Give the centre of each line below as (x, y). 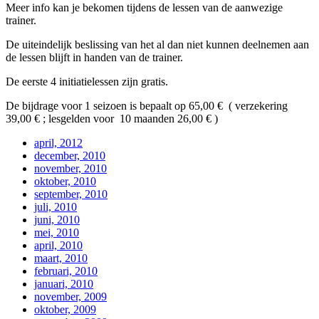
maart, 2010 (61, 258)
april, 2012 (58, 142)
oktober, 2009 (65, 309)
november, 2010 (70, 168)
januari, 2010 (64, 283)
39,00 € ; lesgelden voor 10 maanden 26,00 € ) (112, 118)
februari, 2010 (66, 271)
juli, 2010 (56, 206)
